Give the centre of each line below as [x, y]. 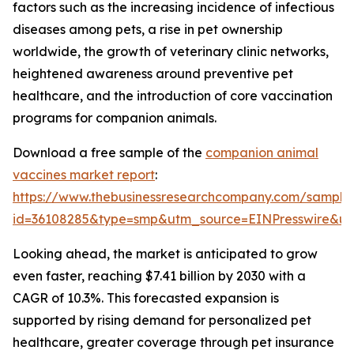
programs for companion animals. [115, 118]
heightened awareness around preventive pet [153, 74]
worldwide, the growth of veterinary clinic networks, [171, 52]
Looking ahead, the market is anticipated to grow [165, 254]
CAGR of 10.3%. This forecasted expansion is [146, 298]
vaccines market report [84, 175]
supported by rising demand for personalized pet [162, 320]
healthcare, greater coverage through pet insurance [173, 343]
